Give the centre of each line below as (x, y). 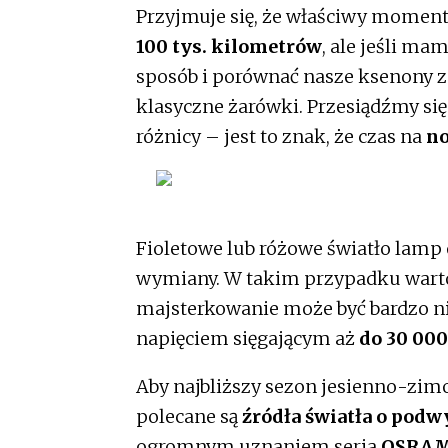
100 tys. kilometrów (229, 46)
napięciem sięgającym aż (247, 338)
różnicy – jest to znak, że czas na (279, 136)
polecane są (187, 416)
